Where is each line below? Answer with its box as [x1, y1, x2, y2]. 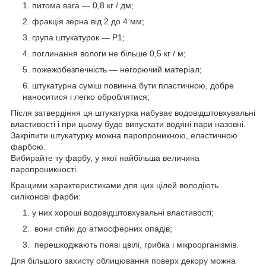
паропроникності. [11, 164, 78, 175]
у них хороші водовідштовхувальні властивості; [32, 208, 214, 218]
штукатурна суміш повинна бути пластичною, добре [32, 81, 234, 91]
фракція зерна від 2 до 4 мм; [32, 17, 144, 27]
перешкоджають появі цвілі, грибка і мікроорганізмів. [32, 240, 239, 250]
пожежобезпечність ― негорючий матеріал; [32, 65, 202, 75]
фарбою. [11, 142, 46, 152]
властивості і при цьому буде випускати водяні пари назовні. [11, 119, 246, 129]
